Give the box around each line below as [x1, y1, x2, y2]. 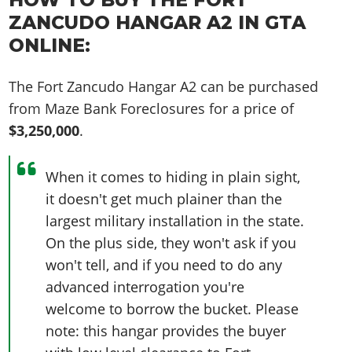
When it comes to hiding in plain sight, [46, 167, 301, 187]
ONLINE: [9, 34, 91, 57]
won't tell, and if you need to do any [46, 255, 283, 275]
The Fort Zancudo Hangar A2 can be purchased [9, 76, 319, 96]
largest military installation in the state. [46, 211, 305, 231]
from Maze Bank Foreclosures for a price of [9, 98, 295, 118]
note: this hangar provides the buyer [46, 321, 287, 341]
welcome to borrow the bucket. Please [46, 299, 299, 319]
